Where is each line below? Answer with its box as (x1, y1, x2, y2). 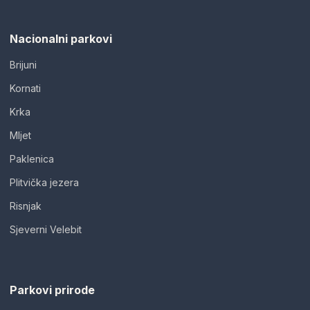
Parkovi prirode (10, 282, 95, 297)
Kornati (10, 82, 41, 94)
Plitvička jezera (10, 176, 79, 188)
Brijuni (10, 58, 37, 71)
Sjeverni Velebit (10, 223, 82, 235)
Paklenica (10, 152, 54, 165)
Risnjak (10, 199, 42, 212)
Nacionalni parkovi (10, 31, 112, 46)
